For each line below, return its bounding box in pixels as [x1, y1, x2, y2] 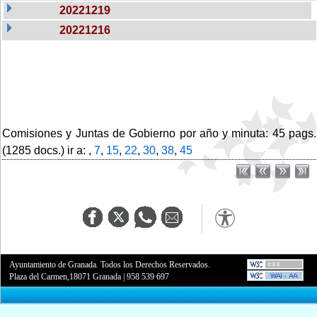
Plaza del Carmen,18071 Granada [9, 271, 122, 282]
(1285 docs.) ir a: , [2, 144, 94, 156]
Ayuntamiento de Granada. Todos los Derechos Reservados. [9, 259, 211, 270]
